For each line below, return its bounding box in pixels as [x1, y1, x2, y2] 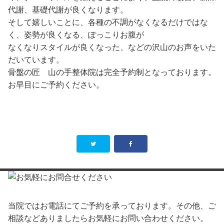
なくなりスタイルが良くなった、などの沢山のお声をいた [8, 41, 216, 52]
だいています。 [8, 54, 64, 64]
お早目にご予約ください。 [8, 79, 104, 89]
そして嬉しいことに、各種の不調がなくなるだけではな [8, 16, 208, 27]
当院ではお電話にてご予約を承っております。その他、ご [8, 200, 216, 210]
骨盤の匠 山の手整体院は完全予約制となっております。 [8, 66, 216, 77]
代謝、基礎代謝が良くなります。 [8, 4, 128, 14]
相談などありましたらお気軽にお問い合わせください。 [8, 212, 208, 223]
